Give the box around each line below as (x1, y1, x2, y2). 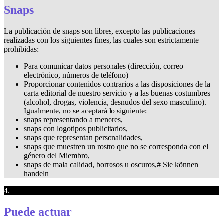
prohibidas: (4, 44, 39, 53)
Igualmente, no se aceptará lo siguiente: (24, 106, 147, 115)
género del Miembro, (24, 151, 90, 160)
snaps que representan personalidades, (24, 133, 143, 142)
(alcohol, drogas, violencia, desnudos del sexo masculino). (24, 97, 206, 106)
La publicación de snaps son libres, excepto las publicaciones (4, 26, 195, 35)
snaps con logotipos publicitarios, (24, 124, 128, 133)
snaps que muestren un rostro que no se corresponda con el (24, 142, 208, 151)
